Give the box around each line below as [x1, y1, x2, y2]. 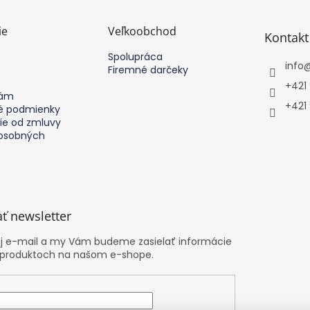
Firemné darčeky [107, 62, 188, 77]
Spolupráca [107, 49, 163, 64]
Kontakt [264, 28, 309, 46]
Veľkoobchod [107, 23, 176, 39]
